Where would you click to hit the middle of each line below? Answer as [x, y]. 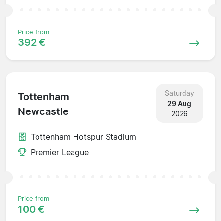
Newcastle [43, 112]
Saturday [179, 93]
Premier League [60, 152]
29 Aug [180, 103]
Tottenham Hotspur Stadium [83, 136]
